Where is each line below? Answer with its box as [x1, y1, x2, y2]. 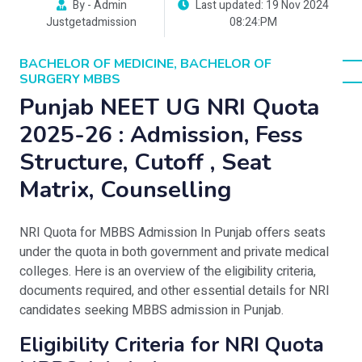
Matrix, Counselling [19, 174, 231, 206]
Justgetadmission [46, 14, 137, 32]
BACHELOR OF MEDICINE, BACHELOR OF [19, 55, 271, 74]
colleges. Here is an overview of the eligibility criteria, [19, 262, 316, 282]
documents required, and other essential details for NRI [19, 281, 330, 301]
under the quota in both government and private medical [19, 242, 329, 263]
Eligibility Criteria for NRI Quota [19, 330, 324, 360]
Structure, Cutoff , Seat [19, 146, 271, 179]
